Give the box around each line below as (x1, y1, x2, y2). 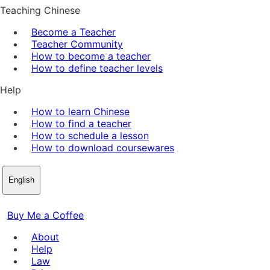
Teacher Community (31, 37, 123, 50)
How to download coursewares (31, 141, 174, 154)
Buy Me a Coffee (7, 209, 84, 221)
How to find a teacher (31, 117, 131, 130)
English (8, 175, 34, 184)
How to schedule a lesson (31, 129, 149, 142)
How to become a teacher (31, 49, 151, 62)
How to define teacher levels (31, 61, 163, 74)
